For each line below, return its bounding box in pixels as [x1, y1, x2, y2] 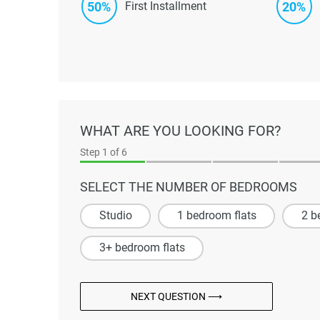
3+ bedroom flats [99, 241, 185, 255]
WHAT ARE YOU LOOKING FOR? [80, 121, 281, 139]
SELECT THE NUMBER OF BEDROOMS [80, 179, 297, 194]
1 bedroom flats [176, 209, 256, 223]
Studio [99, 209, 132, 223]
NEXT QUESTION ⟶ [131, 290, 222, 302]
